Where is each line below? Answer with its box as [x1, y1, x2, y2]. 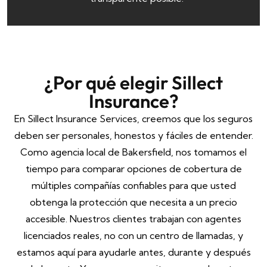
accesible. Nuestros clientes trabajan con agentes [26, 213, 241, 225]
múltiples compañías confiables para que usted [31, 179, 236, 192]
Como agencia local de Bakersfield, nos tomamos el [20, 146, 247, 159]
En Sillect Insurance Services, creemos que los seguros [14, 113, 253, 125]
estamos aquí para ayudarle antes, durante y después [16, 246, 251, 259]
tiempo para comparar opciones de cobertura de [25, 163, 242, 175]
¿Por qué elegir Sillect [44, 71, 223, 95]
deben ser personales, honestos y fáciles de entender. [14, 129, 253, 142]
